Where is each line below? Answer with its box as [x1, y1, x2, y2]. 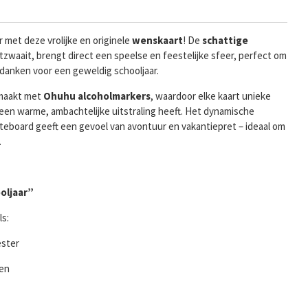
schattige [202, 34, 248, 47]
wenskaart [132, 34, 183, 47]
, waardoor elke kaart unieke [151, 89, 271, 103]
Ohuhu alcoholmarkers [43, 89, 151, 103]
